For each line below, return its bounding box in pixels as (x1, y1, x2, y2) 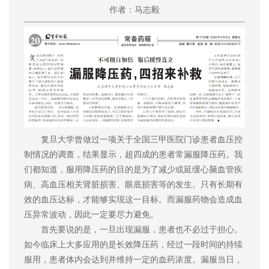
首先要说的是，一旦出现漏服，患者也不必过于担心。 (24, 224, 243, 234)
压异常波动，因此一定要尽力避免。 (24, 209, 159, 219)
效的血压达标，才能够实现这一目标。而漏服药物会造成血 (24, 194, 243, 204)
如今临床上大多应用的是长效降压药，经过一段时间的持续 (24, 239, 243, 249)
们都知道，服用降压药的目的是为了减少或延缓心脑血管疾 (24, 164, 243, 174)
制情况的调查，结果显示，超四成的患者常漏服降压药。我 (24, 149, 243, 159)
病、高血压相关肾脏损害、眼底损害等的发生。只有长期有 (24, 179, 243, 189)
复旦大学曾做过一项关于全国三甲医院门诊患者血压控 (24, 134, 243, 144)
